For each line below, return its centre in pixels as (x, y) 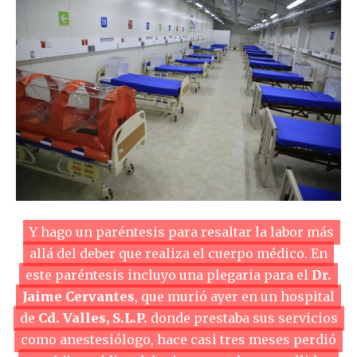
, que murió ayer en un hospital (235, 296)
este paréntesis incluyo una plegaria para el (169, 275)
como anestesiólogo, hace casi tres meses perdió (178, 339)
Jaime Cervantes (78, 296)
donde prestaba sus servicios (242, 318)
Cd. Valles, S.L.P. (92, 318)
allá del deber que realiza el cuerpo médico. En (178, 253)
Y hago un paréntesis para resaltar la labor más (182, 231)
